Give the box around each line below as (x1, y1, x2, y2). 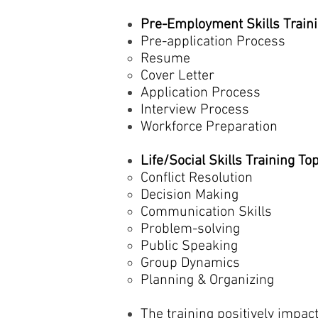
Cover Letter (141, 67, 214, 84)
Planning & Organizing (141, 272, 274, 289)
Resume (141, 50, 190, 67)
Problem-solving (141, 221, 240, 238)
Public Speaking (141, 238, 238, 255)
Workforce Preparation (141, 119, 278, 136)
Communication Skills (141, 204, 272, 221)
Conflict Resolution (141, 170, 253, 187)
